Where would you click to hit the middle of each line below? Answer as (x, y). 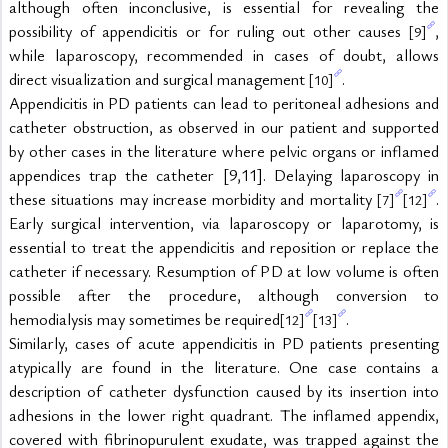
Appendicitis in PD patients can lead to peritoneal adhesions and (224, 103)
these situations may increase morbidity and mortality (193, 199)
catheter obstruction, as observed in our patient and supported (224, 127)
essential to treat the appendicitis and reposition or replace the (224, 247)
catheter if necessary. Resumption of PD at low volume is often (224, 271)
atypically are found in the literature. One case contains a (224, 367)
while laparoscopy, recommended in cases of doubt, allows (224, 55)
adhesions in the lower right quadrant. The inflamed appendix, (224, 415)
